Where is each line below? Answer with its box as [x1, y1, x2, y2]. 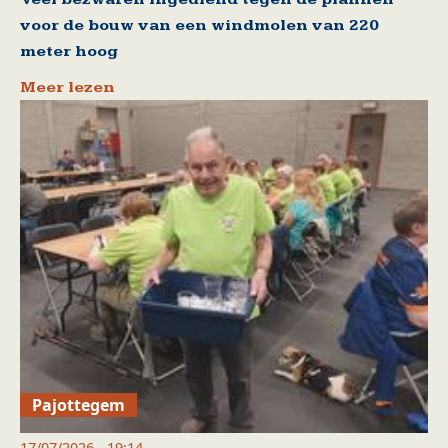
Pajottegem [32, 394, 126, 417]
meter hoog [20, 41, 118, 61]
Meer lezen [20, 77, 115, 97]
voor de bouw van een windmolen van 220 [20, 15, 379, 35]
